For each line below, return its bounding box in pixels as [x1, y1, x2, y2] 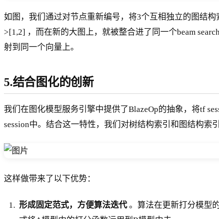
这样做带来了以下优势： [4, 174, 95, 183]
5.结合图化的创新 [4, 76, 94, 89]
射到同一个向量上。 [4, 43, 79, 52]
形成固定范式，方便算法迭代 [19, 200, 128, 210]
